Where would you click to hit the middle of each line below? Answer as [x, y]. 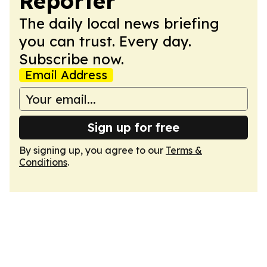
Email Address [66, 75]
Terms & [184, 150]
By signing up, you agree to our [92, 150]
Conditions [43, 162]
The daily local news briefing [119, 23]
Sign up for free [133, 127]
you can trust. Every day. [105, 41]
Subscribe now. [72, 59]
